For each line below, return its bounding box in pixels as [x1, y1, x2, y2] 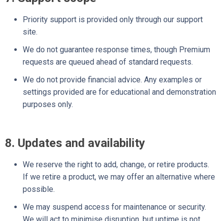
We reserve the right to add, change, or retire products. [23, 160, 209, 170]
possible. [23, 184, 55, 194]
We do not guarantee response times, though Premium [23, 44, 210, 54]
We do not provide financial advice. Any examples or [23, 74, 202, 84]
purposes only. [23, 99, 73, 109]
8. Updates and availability [5, 136, 145, 150]
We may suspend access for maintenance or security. [23, 202, 206, 212]
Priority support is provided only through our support [23, 14, 203, 24]
